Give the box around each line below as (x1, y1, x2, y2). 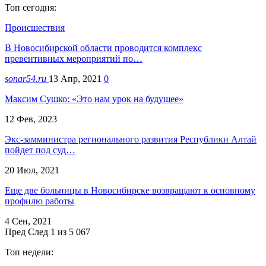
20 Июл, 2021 (5, 164, 59, 175)
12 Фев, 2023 (5, 113, 57, 124)
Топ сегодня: (5, 2, 56, 12)
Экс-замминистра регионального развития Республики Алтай (5, 134, 256, 144)
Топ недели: (5, 246, 53, 257)
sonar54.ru (5, 73, 49, 84)
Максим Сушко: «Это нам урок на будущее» (5, 93, 183, 104)
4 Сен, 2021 (5, 216, 52, 226)
